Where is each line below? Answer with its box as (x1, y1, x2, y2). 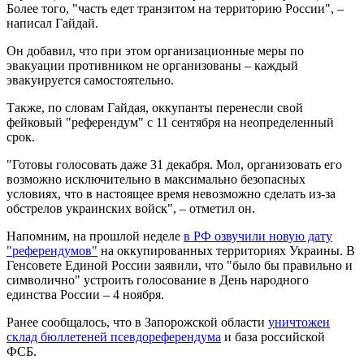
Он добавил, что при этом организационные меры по (6, 43, 304, 58)
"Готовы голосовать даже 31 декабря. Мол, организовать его (6, 157, 342, 171)
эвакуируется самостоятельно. (6, 72, 174, 87)
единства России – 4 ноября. (6, 287, 164, 301)
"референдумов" (6, 243, 97, 258)
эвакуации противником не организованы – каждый (6, 58, 298, 72)
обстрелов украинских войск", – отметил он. (6, 201, 255, 215)
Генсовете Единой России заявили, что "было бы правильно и (6, 258, 353, 272)
